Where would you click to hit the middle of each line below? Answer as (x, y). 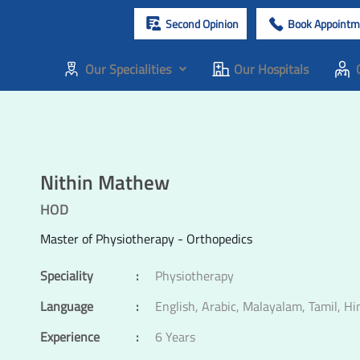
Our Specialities (128, 69)
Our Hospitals (271, 69)
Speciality (67, 275)
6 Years (175, 336)
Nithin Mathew (105, 182)
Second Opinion (202, 23)
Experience (70, 336)
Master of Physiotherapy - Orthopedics (146, 238)
